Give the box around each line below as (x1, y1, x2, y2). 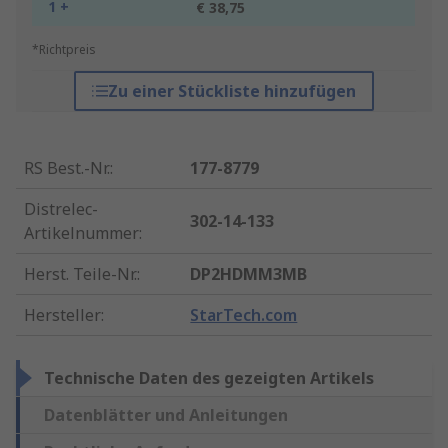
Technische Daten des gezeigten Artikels (44, 367, 374, 390)
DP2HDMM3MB (190, 263, 308, 286)
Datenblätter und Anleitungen (44, 404, 288, 427)
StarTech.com (190, 304, 298, 327)
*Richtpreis (32, 41, 96, 59)
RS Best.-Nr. (24, 157, 110, 180)
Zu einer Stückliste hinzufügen (107, 80, 356, 103)
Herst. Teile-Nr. (24, 263, 137, 286)
